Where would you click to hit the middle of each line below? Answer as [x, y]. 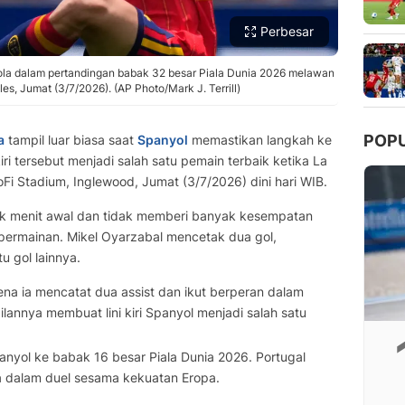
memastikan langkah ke [260, 140]
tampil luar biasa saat [71, 140]
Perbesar [287, 31]
